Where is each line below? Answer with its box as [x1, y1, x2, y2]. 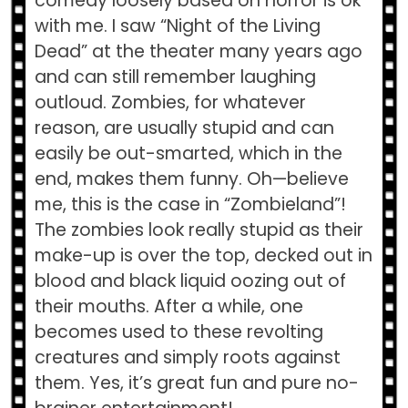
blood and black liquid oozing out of [34, 269, 346, 294]
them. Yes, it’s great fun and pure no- [34, 371, 359, 396]
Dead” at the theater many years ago [34, 39, 362, 65]
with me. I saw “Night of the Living [34, 14, 321, 39]
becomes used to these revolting [34, 320, 323, 345]
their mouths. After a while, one [34, 294, 303, 320]
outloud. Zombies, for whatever [34, 90, 306, 116]
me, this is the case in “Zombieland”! [34, 192, 346, 218]
